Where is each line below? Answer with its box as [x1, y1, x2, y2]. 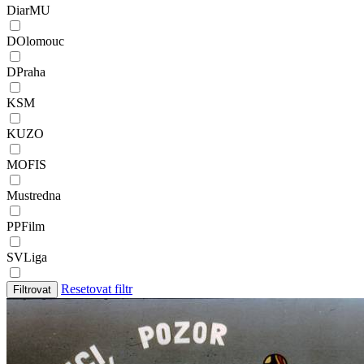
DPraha [6, 64, 45, 79]
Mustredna [6, 188, 61, 202]
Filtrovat [13, 283, 51, 296]
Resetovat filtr [61, 281, 132, 296]
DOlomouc [6, 33, 64, 48]
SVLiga [6, 249, 47, 264]
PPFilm [6, 219, 45, 233]
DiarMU [6, 2, 50, 17]
